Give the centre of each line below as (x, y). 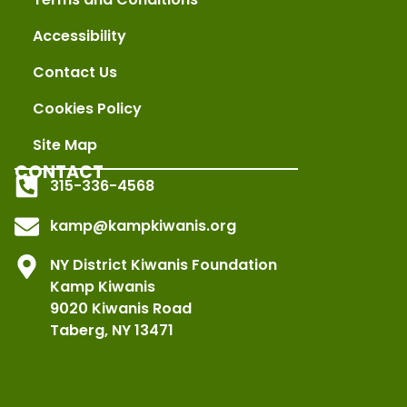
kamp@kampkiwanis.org (143, 226)
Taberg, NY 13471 (111, 330)
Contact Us (75, 72)
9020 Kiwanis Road (120, 308)
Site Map (65, 144)
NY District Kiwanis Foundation (163, 264)
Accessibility (79, 35)
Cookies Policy (87, 108)
